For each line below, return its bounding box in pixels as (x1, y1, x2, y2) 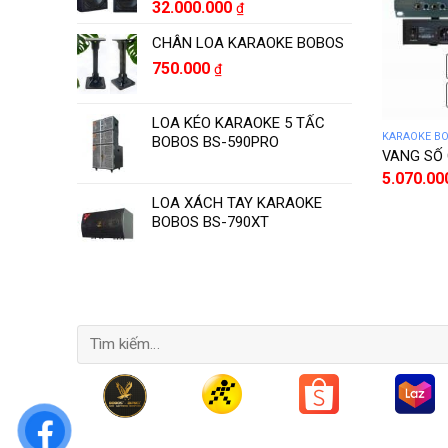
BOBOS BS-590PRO (152, 132, 279, 151)
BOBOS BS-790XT (152, 212, 269, 231)
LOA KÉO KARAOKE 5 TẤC (152, 113, 325, 132)
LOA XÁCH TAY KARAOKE (152, 193, 322, 212)
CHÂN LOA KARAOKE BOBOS (152, 33, 344, 52)
